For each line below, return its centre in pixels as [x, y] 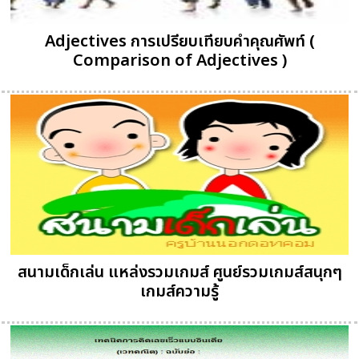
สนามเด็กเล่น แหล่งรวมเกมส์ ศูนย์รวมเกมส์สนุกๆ [179, 273]
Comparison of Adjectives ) [179, 61]
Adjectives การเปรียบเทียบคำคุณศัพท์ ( [179, 42]
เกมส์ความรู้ [179, 292]
